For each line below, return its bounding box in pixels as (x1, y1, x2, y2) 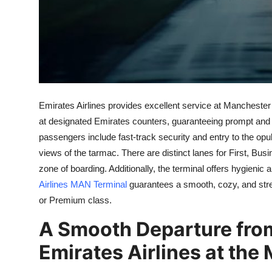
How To (9, 34, 45, 46)
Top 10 (9, 64, 40, 76)
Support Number (9, 4, 86, 16)
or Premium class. (39, 195, 112, 206)
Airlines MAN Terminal (39, 179, 127, 190)
